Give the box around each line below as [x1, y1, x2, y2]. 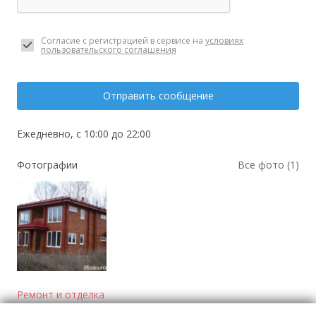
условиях [205, 35, 243, 47]
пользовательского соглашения [41, 44, 176, 56]
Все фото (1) [238, 158, 299, 171]
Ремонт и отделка [17, 287, 104, 301]
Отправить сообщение [102, 89, 214, 102]
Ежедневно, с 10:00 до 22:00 [17, 127, 151, 140]
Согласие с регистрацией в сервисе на [41, 35, 205, 47]
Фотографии [17, 158, 78, 171]
